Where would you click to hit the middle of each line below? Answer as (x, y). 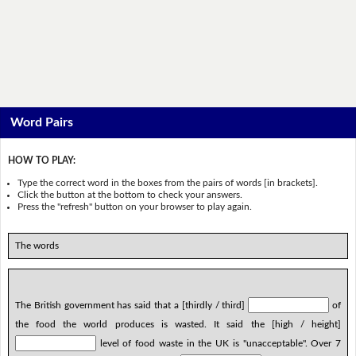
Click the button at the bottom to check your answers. (130, 194)
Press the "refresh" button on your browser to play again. (135, 206)
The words (37, 245)
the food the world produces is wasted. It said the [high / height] (178, 324)
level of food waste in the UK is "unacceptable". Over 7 (219, 343)
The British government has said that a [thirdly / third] (132, 305)
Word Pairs (42, 123)
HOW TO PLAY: (41, 161)
